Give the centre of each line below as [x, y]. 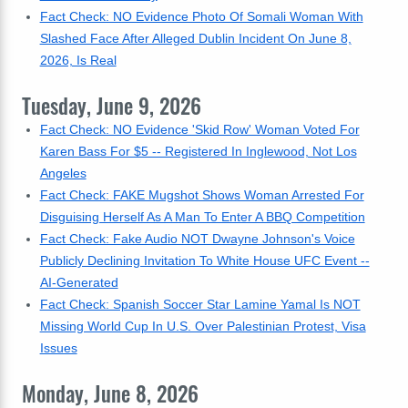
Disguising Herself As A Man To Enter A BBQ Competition [202, 217]
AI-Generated [79, 282]
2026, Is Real [78, 60]
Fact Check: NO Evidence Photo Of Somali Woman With [201, 16]
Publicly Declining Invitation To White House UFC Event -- [204, 260]
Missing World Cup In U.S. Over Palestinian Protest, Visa [203, 326]
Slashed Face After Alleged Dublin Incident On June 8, [195, 38]
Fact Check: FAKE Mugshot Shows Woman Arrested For [202, 195]
